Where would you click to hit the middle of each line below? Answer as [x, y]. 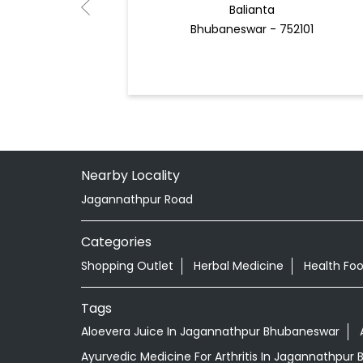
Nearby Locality [130, 175]
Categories [116, 241]
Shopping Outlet [127, 265]
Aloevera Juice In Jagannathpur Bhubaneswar [210, 332]
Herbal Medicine [238, 265]
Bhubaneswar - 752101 [252, 30]
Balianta [252, 10]
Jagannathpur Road [137, 199]
